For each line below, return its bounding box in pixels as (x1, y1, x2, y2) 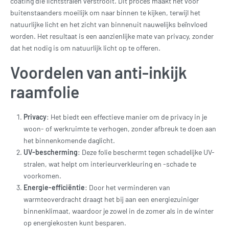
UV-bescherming (24, 148, 78, 157)
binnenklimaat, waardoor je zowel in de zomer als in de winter (24, 207, 214, 216)
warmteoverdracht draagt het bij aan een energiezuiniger (24, 195, 199, 204)
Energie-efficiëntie (24, 183, 85, 192)
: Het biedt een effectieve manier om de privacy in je (47, 112, 208, 122)
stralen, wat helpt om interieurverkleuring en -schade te (24, 159, 197, 169)
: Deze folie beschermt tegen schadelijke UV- (78, 148, 215, 157)
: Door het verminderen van (85, 183, 171, 192)
